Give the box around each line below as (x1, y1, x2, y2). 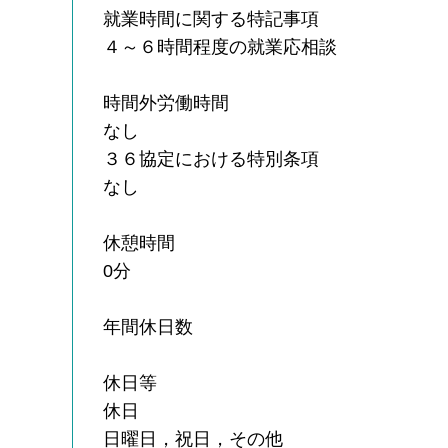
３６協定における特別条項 (103, 148, 320, 169)
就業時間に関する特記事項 (103, 8, 320, 29)
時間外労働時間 (103, 92, 230, 113)
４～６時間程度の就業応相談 (103, 36, 338, 57)
